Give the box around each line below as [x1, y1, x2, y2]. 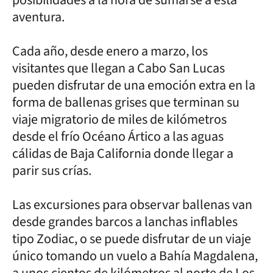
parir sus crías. [12, 160, 91, 180]
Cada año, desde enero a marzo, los [12, 41, 208, 61]
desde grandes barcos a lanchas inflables [12, 211, 238, 232]
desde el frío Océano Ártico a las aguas [12, 126, 224, 146]
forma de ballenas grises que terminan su [12, 92, 239, 112]
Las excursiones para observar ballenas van [12, 194, 252, 214]
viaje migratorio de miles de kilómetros [12, 109, 227, 129]
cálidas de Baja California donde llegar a [12, 143, 233, 163]
